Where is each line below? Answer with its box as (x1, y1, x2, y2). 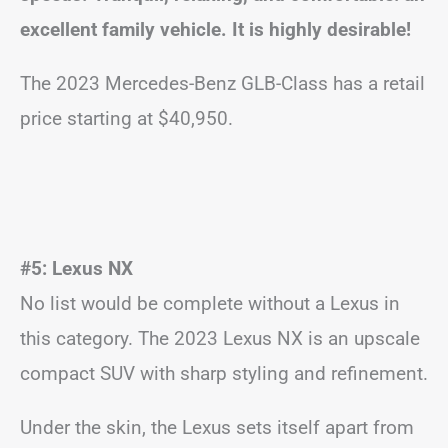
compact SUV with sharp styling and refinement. (20, 361, 428, 385)
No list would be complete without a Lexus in (20, 291, 400, 315)
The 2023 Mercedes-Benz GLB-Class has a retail (20, 71, 425, 95)
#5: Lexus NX (20, 256, 133, 280)
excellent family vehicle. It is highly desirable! (20, 17, 411, 41)
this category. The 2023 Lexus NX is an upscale (20, 326, 420, 350)
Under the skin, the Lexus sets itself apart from (20, 415, 414, 439)
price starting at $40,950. (20, 106, 233, 130)
